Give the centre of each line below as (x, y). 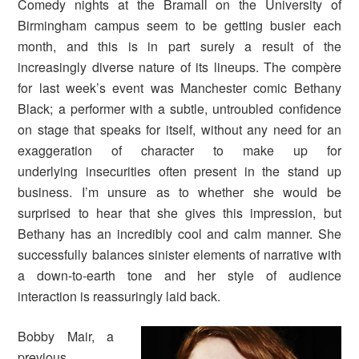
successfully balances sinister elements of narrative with (179, 255)
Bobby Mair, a (66, 337)
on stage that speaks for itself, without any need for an (179, 130)
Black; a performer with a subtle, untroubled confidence (179, 109)
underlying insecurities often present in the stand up (179, 171)
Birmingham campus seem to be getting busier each (179, 26)
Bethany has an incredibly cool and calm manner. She (179, 234)
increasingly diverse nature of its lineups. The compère (179, 67)
